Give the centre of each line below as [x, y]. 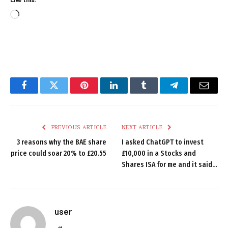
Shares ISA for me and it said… [169, 165]
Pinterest [99, 93]
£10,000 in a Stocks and [159, 154]
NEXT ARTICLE [143, 127]
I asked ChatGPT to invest [163, 142]
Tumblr [157, 93]
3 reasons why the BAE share [62, 142]
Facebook [41, 93]
